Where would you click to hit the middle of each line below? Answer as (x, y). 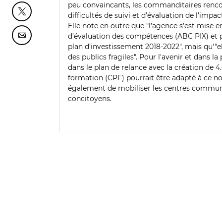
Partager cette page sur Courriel (80, 38)
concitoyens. (90, 99)
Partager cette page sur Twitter (79, 14)
